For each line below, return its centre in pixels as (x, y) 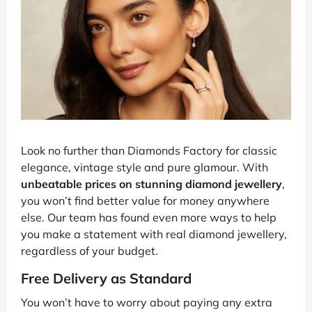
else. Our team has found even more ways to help (149, 218)
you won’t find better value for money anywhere (145, 201)
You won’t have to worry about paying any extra (147, 303)
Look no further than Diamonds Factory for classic (149, 151)
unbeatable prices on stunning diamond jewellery (151, 184)
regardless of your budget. (89, 251)
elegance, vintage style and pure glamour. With (145, 167)
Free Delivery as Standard (106, 279)
